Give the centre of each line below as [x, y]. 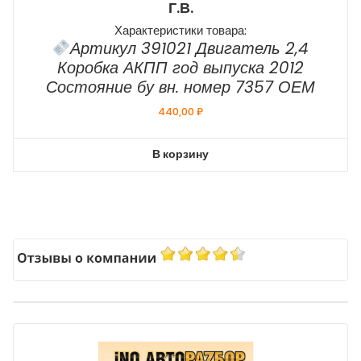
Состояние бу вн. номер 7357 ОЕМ [180, 87]
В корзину [180, 154]
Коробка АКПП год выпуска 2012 [180, 68]
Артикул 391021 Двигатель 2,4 [190, 49]
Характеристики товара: [180, 31]
